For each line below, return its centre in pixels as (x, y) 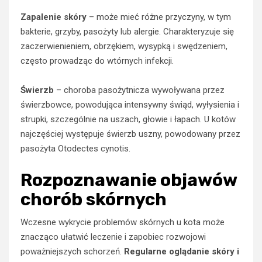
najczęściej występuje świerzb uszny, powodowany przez (130, 134)
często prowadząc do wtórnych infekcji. (97, 61)
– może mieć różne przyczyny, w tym (159, 17)
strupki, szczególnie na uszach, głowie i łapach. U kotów (128, 119)
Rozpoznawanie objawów (129, 180)
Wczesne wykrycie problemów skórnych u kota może (123, 222)
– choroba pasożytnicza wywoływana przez (139, 90)
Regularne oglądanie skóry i (182, 251)
